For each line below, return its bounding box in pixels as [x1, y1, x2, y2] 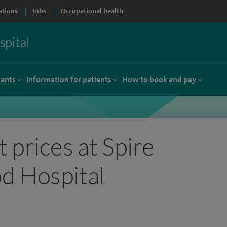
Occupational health [61, 7, 123, 15]
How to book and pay [122, 74, 196, 85]
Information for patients [26, 74, 111, 85]
